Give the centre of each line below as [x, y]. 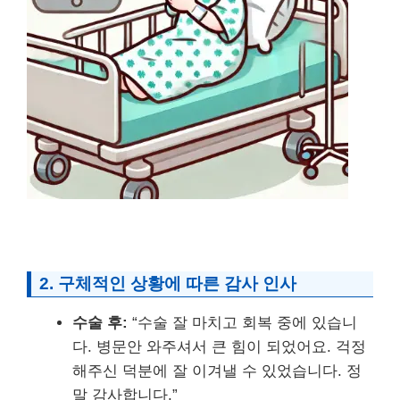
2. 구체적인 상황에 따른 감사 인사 [168, 284]
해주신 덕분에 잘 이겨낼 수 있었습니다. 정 [217, 371]
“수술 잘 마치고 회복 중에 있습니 [242, 323]
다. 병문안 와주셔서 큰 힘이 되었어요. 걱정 [219, 347]
